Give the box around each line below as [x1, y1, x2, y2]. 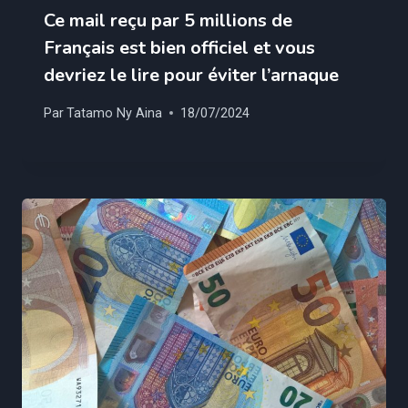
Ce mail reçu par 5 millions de [44, 8, 292, 34]
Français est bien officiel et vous [44, 36, 315, 61]
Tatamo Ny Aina [66, 105, 163, 121]
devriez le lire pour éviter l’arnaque [44, 63, 339, 88]
